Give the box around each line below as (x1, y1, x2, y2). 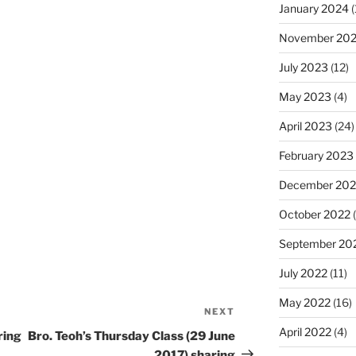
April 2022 (278, 324, 331, 339)
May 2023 (278, 89, 331, 103)
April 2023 (278, 118, 332, 133)
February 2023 (278, 148, 354, 162)
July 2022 (278, 265, 327, 280)
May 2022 (278, 295, 331, 309)
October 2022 (278, 207, 350, 221)
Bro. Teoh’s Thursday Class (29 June (28, 328, 236, 343)
